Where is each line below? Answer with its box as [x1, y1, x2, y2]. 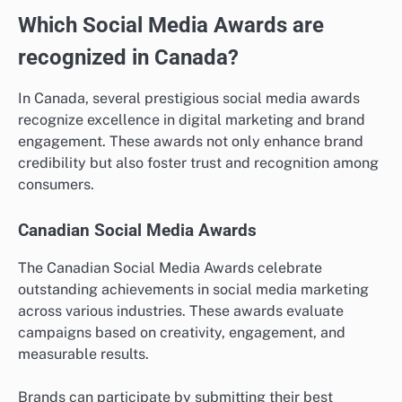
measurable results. [18, 345, 149, 363]
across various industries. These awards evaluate [18, 301, 344, 319]
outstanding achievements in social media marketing [18, 280, 369, 298]
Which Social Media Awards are [18, 13, 324, 39]
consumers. [18, 176, 94, 194]
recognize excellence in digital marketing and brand [18, 111, 365, 129]
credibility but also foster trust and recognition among [18, 154, 379, 172]
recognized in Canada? [18, 45, 239, 71]
